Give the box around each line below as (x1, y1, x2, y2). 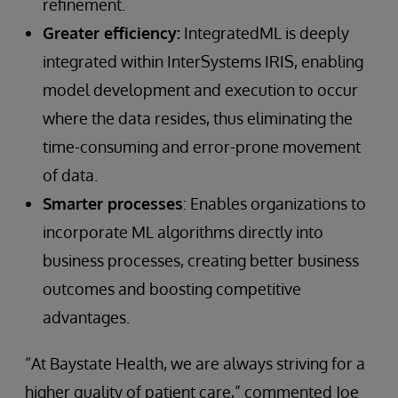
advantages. (43, 307, 130, 327)
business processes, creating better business (43, 251, 359, 270)
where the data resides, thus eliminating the (43, 108, 353, 128)
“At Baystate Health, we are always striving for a (25, 354, 365, 373)
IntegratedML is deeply (180, 23, 349, 43)
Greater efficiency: (43, 23, 180, 43)
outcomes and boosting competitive (43, 279, 301, 298)
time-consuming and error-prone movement (43, 137, 361, 156)
